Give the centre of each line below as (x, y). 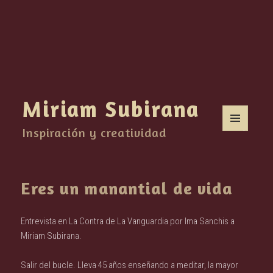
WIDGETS (239, 151)
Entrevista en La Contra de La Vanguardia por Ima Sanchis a (128, 221)
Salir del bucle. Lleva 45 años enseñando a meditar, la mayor (130, 265)
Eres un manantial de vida (127, 188)
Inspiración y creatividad (95, 133)
